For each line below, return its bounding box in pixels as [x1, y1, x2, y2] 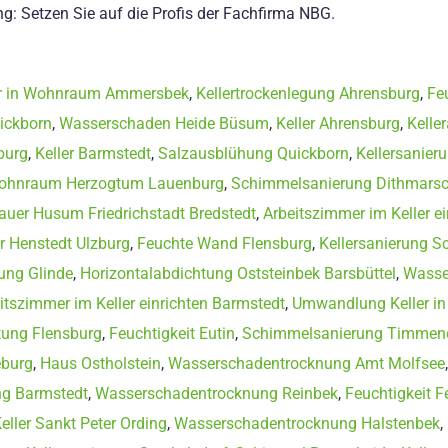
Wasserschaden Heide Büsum [59, 113, 269, 133]
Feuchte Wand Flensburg [137, 233, 312, 253]
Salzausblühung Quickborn [158, 143, 349, 163]
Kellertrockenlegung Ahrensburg [196, 83, 420, 103]
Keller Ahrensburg [276, 113, 400, 133]
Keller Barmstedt [35, 143, 151, 163]
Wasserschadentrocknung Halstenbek [174, 413, 440, 433]
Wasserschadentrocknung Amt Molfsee [168, 353, 445, 373]
